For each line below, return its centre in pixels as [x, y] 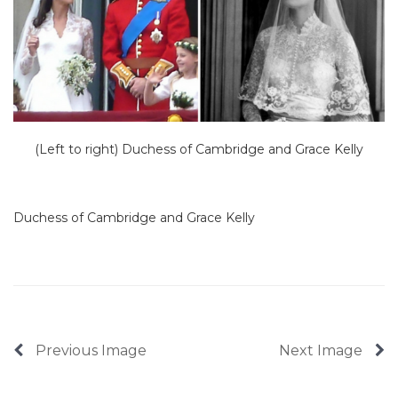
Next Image [322, 350]
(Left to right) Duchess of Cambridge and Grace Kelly [199, 149]
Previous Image [89, 350]
